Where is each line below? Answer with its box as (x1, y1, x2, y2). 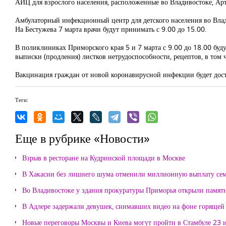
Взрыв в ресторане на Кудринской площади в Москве (22, 153, 185, 162)
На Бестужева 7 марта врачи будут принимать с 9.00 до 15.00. (15, 24, 207, 34)
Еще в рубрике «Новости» (15, 130, 150, 146)
